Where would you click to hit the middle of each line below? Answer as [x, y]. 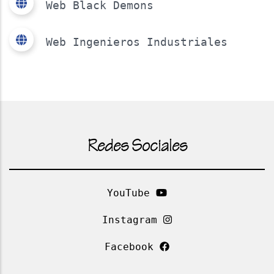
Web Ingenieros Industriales [137, 42]
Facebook [132, 246]
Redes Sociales [137, 147]
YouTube [131, 193]
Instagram [133, 220]
